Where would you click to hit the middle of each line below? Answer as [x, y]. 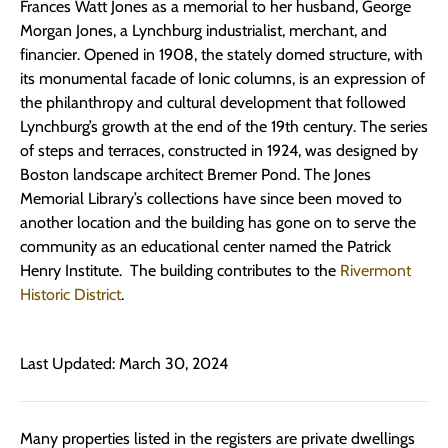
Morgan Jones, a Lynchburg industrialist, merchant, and [203, 31]
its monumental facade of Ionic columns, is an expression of [222, 79]
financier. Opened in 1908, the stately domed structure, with [221, 55]
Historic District [70, 295]
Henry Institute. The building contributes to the [180, 271]
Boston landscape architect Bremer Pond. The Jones [195, 175]
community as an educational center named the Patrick [205, 247]
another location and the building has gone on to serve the [218, 223]
